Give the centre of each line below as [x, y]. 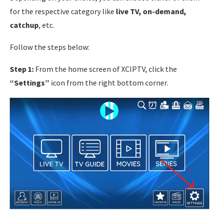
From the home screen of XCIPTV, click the [106, 69]
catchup [24, 25]
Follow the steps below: [50, 47]
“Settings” [30, 82]
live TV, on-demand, [151, 11]
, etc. [46, 25]
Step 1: [22, 69]
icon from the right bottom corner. [109, 82]
